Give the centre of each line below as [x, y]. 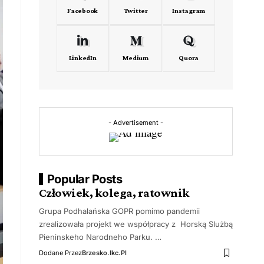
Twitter [136, 11]
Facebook [83, 11]
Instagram [189, 11]
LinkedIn [82, 58]
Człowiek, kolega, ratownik [114, 193]
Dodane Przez [60, 253]
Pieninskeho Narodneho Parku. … [100, 237]
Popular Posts [85, 179]
